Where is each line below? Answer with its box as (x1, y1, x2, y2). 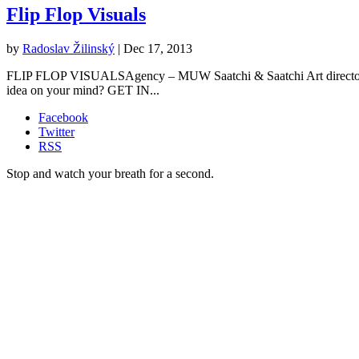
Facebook (38, 110, 88, 124)
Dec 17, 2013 (123, 41, 192, 55)
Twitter (38, 124, 75, 139)
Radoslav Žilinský (22, 41, 115, 55)
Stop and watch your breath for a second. (6, 166, 214, 180)
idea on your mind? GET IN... (6, 83, 159, 97)
